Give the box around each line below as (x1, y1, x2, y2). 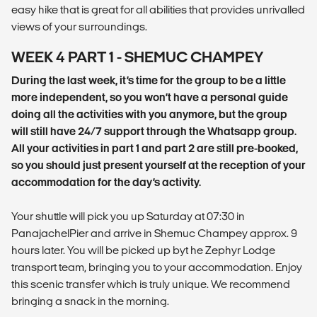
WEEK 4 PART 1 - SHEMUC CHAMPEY (11, 48, 263, 65)
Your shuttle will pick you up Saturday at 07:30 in (11, 209, 245, 222)
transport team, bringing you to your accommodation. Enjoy (11, 260, 302, 273)
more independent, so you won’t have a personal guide (11, 91, 288, 103)
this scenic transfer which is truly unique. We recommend (11, 277, 290, 290)
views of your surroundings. (11, 20, 147, 33)
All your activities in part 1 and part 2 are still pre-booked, (11, 142, 298, 154)
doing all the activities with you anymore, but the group (11, 108, 287, 120)
